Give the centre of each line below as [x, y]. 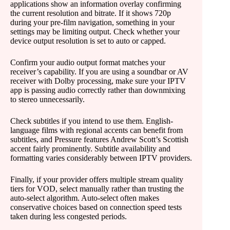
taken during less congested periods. [69, 216]
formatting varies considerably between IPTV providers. [101, 158]
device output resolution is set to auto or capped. [88, 41]
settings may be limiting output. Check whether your [95, 32]
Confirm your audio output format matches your [88, 62]
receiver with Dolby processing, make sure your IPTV [98, 81]
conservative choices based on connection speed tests [96, 207]
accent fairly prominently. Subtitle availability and [90, 149]
